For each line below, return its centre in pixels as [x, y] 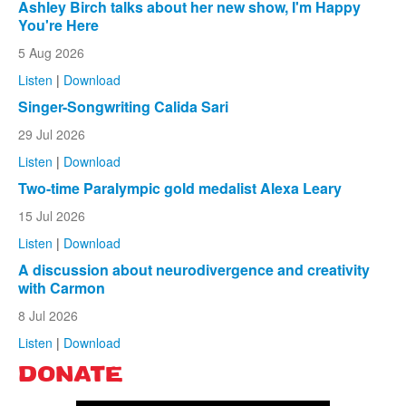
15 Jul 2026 [52, 215]
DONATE [71, 376]
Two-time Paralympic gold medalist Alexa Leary [180, 188]
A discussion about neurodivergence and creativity [194, 269]
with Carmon [62, 287]
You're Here [58, 24]
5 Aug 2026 [51, 52]
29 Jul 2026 [52, 134]
